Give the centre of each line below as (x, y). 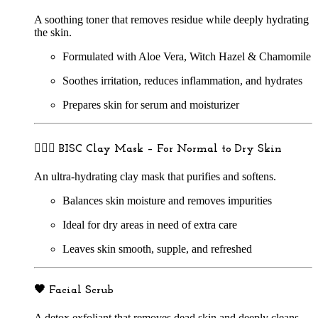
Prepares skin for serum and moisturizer (151, 105)
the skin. (53, 33)
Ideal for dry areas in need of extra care (150, 225)
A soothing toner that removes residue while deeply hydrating (171, 20)
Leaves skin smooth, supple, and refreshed (157, 249)
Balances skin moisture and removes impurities (167, 201)
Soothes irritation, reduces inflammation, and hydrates (182, 81)
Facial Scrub (81, 291)
